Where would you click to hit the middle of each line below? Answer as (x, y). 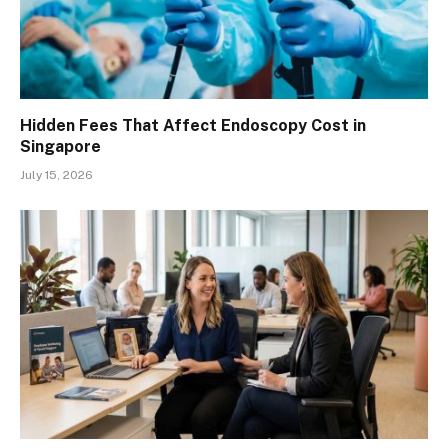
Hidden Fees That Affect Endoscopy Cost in (193, 125)
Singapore (60, 146)
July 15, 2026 (56, 174)
